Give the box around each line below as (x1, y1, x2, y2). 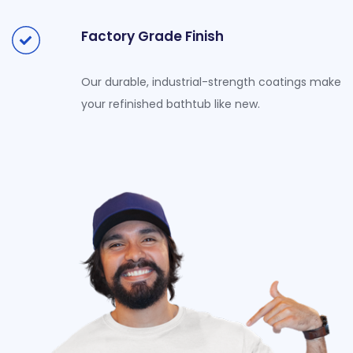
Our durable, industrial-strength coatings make (80, 73, 341, 90)
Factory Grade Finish (80, 26, 224, 46)
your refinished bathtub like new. (80, 95, 260, 112)
